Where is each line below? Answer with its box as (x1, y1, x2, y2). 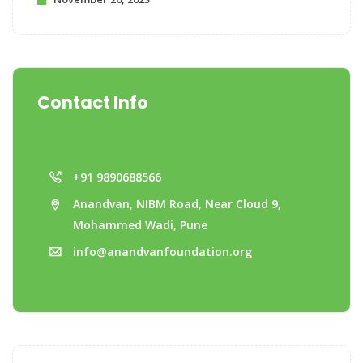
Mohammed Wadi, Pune (73, 217, 207, 233)
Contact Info (37, 91, 148, 114)
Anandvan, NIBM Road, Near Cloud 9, (73, 196, 281, 211)
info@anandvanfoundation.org (73, 244, 252, 259)
